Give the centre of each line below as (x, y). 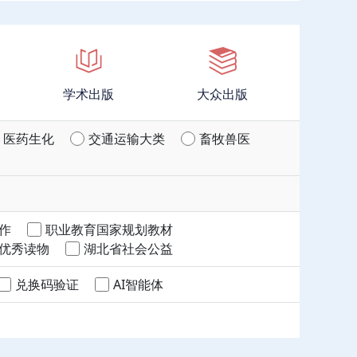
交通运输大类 (127, 139)
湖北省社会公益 (128, 249)
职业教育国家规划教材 (109, 229)
